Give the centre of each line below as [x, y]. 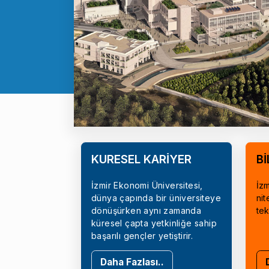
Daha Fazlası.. [132, 262]
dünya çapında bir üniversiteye [156, 198]
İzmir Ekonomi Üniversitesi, [147, 185]
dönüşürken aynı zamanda [147, 210]
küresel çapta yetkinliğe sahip [154, 223]
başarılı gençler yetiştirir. [142, 235]
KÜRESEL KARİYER [141, 159]
